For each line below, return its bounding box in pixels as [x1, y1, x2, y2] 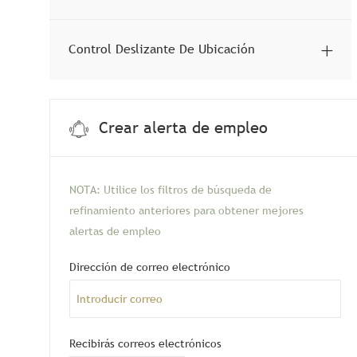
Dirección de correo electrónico [69, 259, 230, 274]
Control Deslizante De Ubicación [69, 40, 255, 58]
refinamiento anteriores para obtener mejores [69, 202, 304, 218]
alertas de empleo [69, 223, 161, 238]
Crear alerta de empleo [99, 117, 268, 139]
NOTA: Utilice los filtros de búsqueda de [69, 182, 272, 197]
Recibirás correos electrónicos [69, 335, 222, 351]
